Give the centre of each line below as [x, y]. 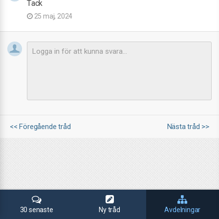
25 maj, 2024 [53, 16]
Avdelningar [183, 210]
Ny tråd [109, 210]
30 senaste [36, 210]
